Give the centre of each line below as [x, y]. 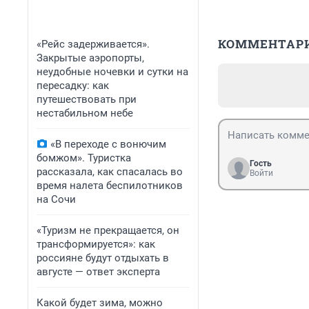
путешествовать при [87, 99]
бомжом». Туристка [84, 158]
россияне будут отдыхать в [103, 258]
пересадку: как [73, 86]
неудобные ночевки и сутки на [112, 72]
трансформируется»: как [96, 244]
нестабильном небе [85, 113]
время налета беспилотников [110, 186]
